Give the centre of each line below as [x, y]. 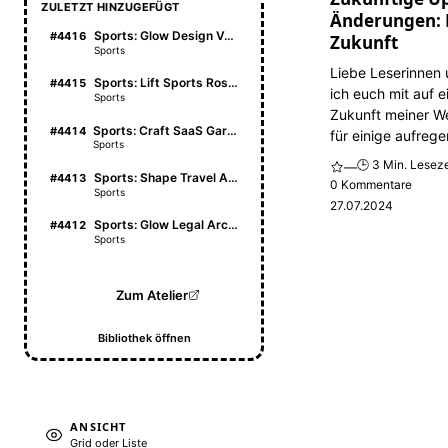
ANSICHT [98, 427]
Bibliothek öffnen [144, 337]
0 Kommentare [371, 185]
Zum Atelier [151, 295]
